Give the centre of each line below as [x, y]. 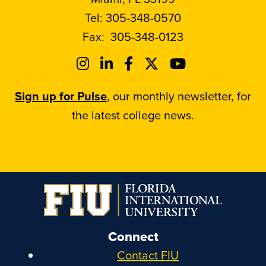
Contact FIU [148, 255]
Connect [133, 236]
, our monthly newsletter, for [179, 96]
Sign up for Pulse [61, 96]
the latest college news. [133, 115]
